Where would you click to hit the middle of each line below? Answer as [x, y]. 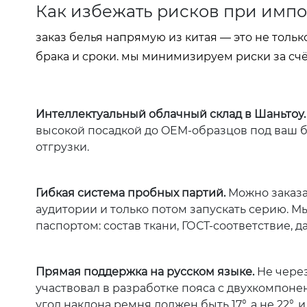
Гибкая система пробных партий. [131, 193]
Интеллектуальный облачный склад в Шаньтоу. [171, 114]
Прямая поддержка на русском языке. [145, 271]
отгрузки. [62, 147]
